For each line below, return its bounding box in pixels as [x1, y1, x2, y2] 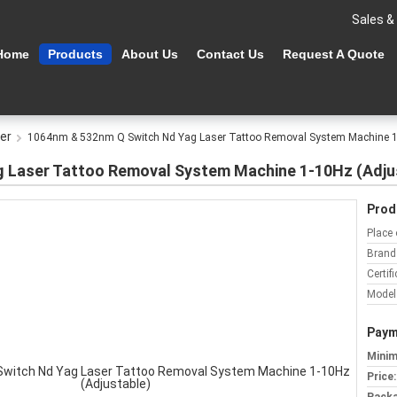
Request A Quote [283, 47, 385, 61]
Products [48, 47, 103, 61]
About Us [121, 47, 178, 61]
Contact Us [197, 47, 264, 61]
